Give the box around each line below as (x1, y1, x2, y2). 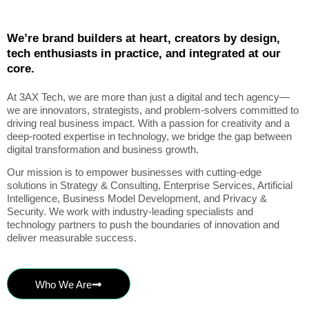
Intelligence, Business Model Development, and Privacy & (7, 192, 267, 205)
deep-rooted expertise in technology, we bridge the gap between (7, 130, 292, 142)
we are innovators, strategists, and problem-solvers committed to (7, 104, 299, 116)
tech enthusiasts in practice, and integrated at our (7, 47, 281, 60)
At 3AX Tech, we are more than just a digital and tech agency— (7, 91, 290, 103)
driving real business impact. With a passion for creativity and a (7, 117, 290, 129)
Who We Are (35, 278, 92, 290)
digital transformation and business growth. (7, 143, 199, 155)
